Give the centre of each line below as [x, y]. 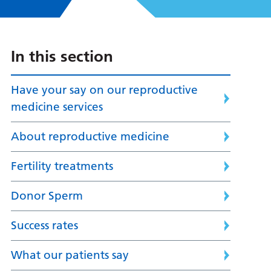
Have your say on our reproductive [104, 90]
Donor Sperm [47, 196]
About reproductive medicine [90, 137]
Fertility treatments [62, 166]
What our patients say [70, 255]
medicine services [57, 107]
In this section [62, 57]
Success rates [44, 226]
